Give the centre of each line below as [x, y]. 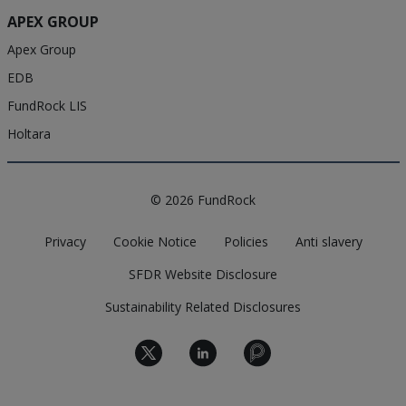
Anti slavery [329, 242]
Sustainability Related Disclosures [203, 307]
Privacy [65, 242]
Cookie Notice [155, 242]
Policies [246, 242]
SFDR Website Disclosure [203, 275]
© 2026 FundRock [203, 200]
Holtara [29, 134]
